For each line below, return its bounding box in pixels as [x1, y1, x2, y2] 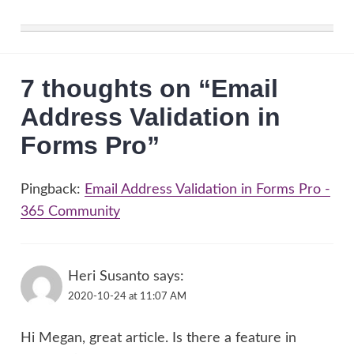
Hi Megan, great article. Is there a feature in [21, 331, 297, 345]
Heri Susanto [67, 269, 149, 283]
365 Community [21, 205, 121, 219]
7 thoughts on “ [21, 74, 212, 104]
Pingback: [21, 183, 85, 197]
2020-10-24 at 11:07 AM [67, 291, 186, 302]
